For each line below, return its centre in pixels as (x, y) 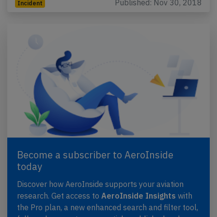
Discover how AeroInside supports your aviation (100, 184)
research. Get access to (59, 196)
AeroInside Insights (139, 196)
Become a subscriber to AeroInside (95, 155)
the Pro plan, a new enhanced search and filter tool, (108, 208)
